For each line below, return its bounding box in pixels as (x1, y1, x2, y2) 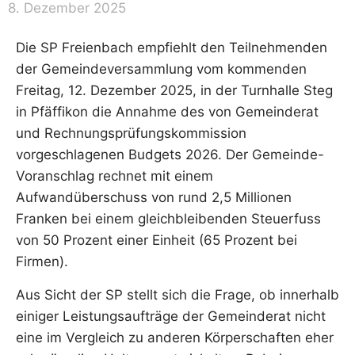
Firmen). (16, 254, 68, 270)
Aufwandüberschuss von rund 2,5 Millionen (16, 189, 292, 206)
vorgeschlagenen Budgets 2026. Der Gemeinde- (16, 147, 324, 163)
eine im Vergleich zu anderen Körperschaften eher (16, 329, 334, 345)
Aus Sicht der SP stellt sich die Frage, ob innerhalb (16, 286, 339, 303)
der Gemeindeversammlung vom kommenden (16, 61, 307, 78)
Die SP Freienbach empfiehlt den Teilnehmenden (16, 40, 327, 56)
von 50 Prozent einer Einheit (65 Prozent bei (16, 232, 297, 249)
